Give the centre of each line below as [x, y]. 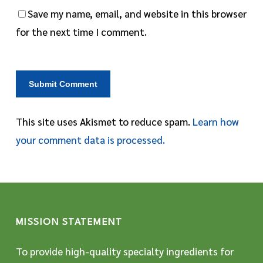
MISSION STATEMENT [69, 222]
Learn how [215, 121]
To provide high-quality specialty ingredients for [124, 251]
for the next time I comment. [81, 31]
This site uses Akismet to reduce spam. [104, 121]
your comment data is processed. [90, 139]
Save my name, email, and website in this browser [137, 13]
